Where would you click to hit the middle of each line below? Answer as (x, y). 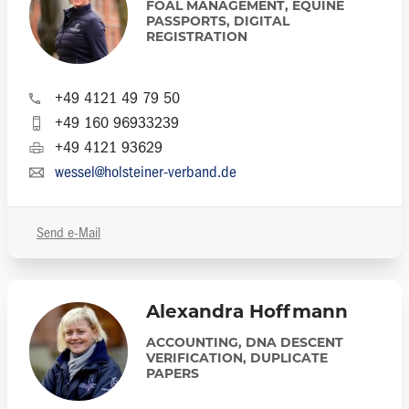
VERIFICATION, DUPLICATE (237, 359)
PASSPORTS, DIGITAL (218, 22)
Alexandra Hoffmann (247, 313)
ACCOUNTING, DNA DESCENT (245, 344)
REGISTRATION (197, 38)
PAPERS (173, 375)
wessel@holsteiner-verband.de (146, 172)
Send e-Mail (68, 233)
